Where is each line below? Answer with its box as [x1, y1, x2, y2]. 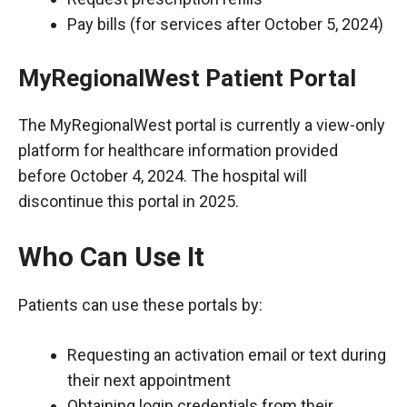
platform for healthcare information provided [18, 141, 338, 160]
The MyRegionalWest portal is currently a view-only [18, 115, 385, 134]
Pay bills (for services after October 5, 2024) [67, 15, 383, 34]
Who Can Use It [18, 241, 204, 273]
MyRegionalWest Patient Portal [18, 65, 356, 92]
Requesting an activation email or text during [67, 345, 386, 364]
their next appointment [67, 371, 231, 390]
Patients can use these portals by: [18, 295, 263, 314]
